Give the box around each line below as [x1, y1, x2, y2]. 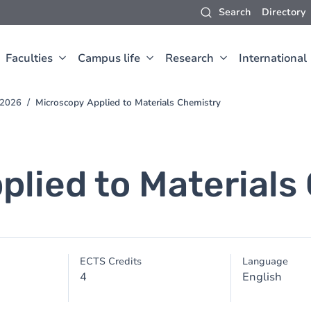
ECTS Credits [80, 255, 142, 268]
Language [242, 255, 288, 268]
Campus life [78, 51, 140, 66]
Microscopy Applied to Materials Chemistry [35, 96, 221, 109]
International [239, 51, 307, 66]
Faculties [6, 51, 53, 66]
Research [165, 51, 214, 66]
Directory [262, 6, 305, 19]
